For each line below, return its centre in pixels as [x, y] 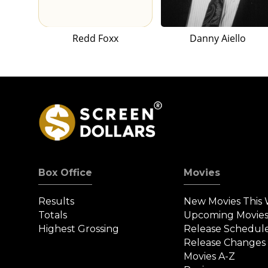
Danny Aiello [218, 39]
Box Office [65, 173]
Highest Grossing [79, 229]
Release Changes [225, 243]
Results [56, 202]
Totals [53, 215]
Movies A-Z [210, 257]
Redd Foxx [95, 39]
